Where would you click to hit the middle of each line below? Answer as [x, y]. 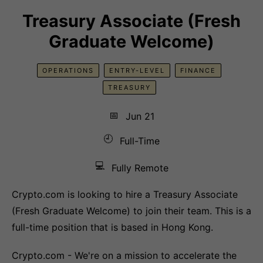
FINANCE [198, 70]
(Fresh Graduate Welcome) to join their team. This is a [131, 211]
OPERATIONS [68, 70]
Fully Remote [140, 168]
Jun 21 [140, 116]
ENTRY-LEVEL [137, 70]
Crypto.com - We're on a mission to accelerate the [124, 255]
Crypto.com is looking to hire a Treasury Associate [125, 194]
